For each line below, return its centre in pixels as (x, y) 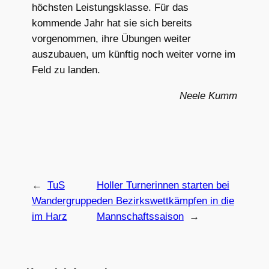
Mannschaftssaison (140, 217)
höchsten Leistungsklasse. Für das (110, 7)
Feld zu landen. (66, 70)
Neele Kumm (209, 95)
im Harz (49, 217)
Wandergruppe (64, 201)
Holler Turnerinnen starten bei (163, 186)
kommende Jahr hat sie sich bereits (112, 23)
